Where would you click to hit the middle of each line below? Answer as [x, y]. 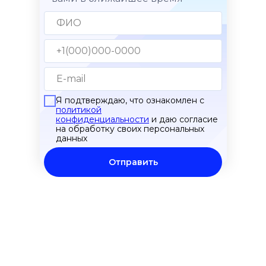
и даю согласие [183, 120]
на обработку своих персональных [130, 129]
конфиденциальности [102, 120]
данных [72, 139]
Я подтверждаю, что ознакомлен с [130, 101]
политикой [79, 110]
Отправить [133, 162]
